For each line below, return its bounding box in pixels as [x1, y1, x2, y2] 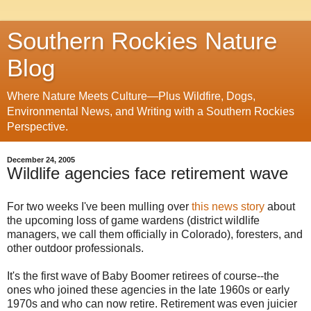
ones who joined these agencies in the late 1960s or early [7, 283, 289, 296]
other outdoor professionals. [7, 242, 144, 254]
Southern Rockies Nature [7, 28, 277, 54]
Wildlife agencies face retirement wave [7, 164, 288, 183]
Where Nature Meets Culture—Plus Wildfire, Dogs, [7, 90, 255, 102]
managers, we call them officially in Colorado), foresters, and [7, 228, 303, 240]
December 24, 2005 [7, 155, 75, 164]
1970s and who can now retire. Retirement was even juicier [7, 297, 297, 310]
